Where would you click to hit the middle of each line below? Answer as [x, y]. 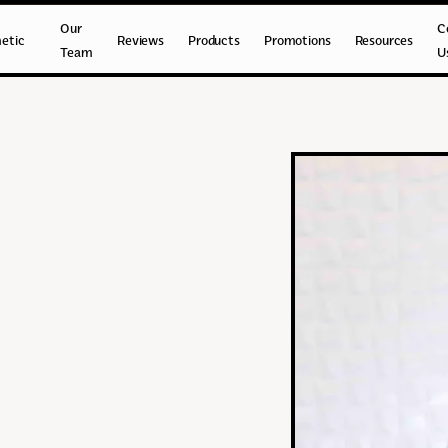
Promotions [297, 40]
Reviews [140, 40]
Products [214, 40]
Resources [384, 40]
